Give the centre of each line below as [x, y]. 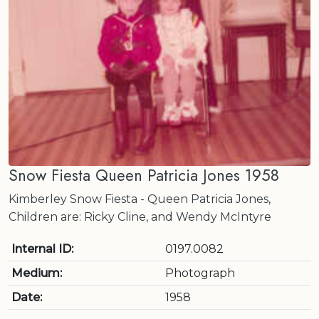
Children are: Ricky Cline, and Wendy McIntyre [140, 217]
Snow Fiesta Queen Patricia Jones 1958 [144, 175]
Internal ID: [42, 249]
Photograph [200, 273]
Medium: [37, 273]
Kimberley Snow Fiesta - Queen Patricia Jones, [140, 199]
